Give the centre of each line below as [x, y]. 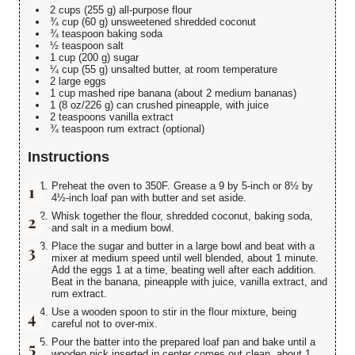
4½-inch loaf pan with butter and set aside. [149, 198]
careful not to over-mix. [105, 324]
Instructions [69, 157]
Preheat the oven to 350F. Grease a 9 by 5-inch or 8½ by [182, 186]
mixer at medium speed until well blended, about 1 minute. [185, 258]
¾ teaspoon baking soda [106, 34]
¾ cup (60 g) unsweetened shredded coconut [153, 22]
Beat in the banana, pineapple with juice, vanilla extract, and [189, 282]
